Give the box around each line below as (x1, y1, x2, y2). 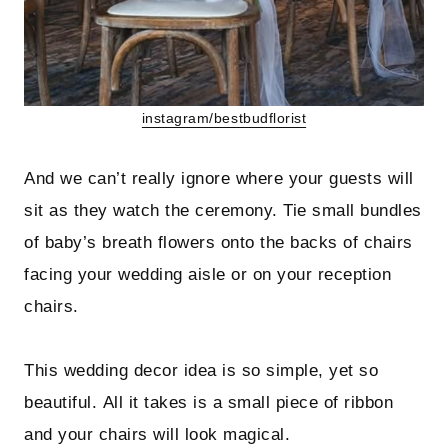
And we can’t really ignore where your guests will (24, 169, 414, 189)
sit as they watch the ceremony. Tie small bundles (24, 201, 422, 221)
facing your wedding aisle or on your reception (24, 265, 392, 285)
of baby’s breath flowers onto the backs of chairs (24, 233, 413, 253)
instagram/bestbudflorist (141, 111, 307, 127)
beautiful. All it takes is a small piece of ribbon (24, 393, 394, 413)
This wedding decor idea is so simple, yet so (24, 361, 379, 381)
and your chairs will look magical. (24, 425, 291, 445)
